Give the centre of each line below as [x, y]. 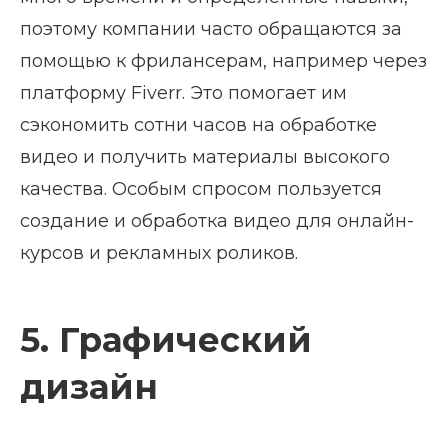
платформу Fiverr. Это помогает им [183, 93]
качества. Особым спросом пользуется [201, 189]
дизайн [89, 387]
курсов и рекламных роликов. [159, 253]
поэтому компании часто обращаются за [211, 29]
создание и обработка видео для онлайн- [217, 221]
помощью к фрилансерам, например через [223, 61]
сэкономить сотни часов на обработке [198, 125]
